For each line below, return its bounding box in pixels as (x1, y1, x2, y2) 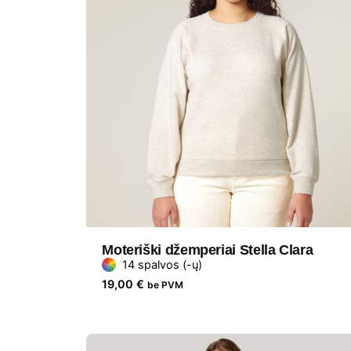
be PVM (147, 279, 184, 291)
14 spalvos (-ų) (122, 258, 203, 272)
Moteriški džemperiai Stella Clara (102, 242, 313, 259)
